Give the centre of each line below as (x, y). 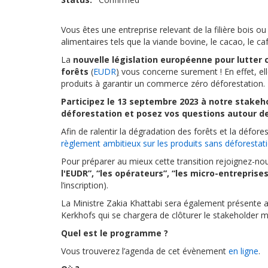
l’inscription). (87, 185)
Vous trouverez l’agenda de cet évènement (145, 251)
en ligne (243, 251)
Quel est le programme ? (116, 233)
